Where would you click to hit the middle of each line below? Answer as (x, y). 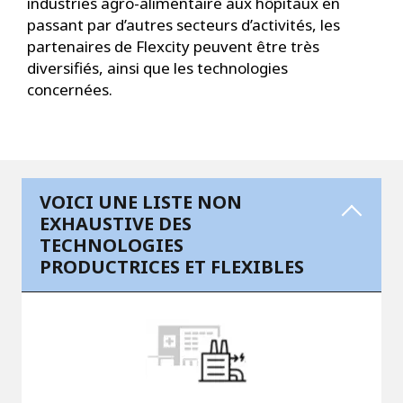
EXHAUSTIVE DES (116, 224)
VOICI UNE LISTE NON (141, 202)
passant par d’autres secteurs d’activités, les (184, 25)
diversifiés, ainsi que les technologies (157, 68)
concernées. (72, 90)
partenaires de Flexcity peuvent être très (173, 47)
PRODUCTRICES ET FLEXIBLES (172, 267)
